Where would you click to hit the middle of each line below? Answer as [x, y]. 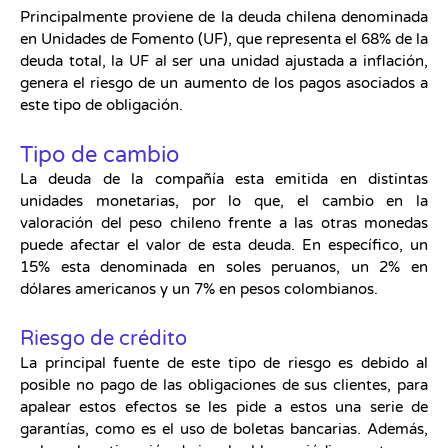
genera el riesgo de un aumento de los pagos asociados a [224, 82]
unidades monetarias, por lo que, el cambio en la [224, 200]
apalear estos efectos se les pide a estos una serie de [224, 407]
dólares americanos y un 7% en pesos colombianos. [199, 288]
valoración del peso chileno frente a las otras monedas [224, 222]
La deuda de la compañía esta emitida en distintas [224, 178]
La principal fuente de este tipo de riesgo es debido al [224, 363]
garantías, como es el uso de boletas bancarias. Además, [224, 429]
